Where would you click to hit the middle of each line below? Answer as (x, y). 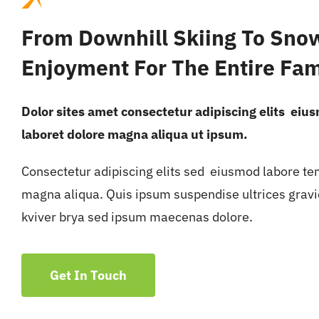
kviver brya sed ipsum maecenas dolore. (137, 216)
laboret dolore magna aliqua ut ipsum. (134, 134)
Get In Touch (88, 275)
